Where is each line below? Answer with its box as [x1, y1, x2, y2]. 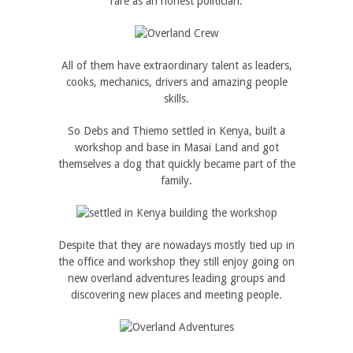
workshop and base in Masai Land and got [74, 141, 279, 154]
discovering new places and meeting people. [71, 288, 282, 301]
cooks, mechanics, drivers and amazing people [65, 76, 288, 88]
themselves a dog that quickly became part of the [58, 158, 295, 170]
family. [161, 174, 192, 187]
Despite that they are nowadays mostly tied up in [58, 239, 295, 251]
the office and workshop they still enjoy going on [58, 255, 295, 268]
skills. [164, 92, 189, 105]
